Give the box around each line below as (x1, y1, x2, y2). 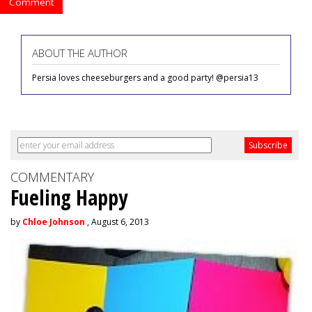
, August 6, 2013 (85, 216, 149, 228)
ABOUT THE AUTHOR (32, 46, 127, 61)
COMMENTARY (10, 169, 94, 186)
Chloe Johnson (22, 216, 85, 228)
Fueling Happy (10, 183, 127, 212)
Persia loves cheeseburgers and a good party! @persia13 (32, 72, 258, 84)
